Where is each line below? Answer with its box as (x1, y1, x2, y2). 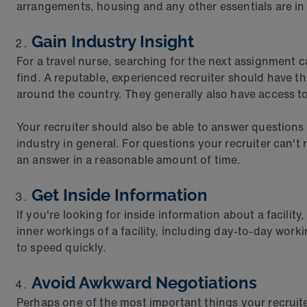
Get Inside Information (32, 185, 208, 205)
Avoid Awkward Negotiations (32, 273, 257, 293)
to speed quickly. (16, 239, 106, 256)
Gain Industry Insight (32, 32, 194, 51)
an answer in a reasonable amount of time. (16, 151, 241, 168)
